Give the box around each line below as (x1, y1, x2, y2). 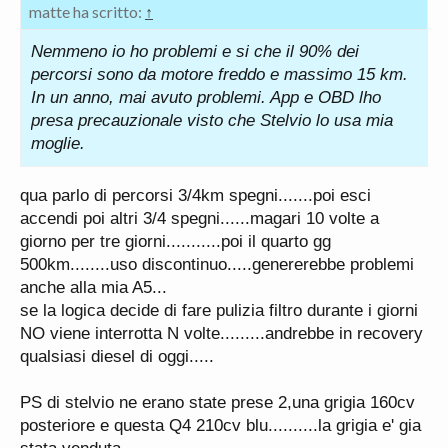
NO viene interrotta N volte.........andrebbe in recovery (20, 323, 423, 343)
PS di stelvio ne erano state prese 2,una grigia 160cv (20, 392, 415, 412)
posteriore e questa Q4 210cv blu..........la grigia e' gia (20, 415, 421, 435)
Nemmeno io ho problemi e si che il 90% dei (31, 41, 359, 61)
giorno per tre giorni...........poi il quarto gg (20, 231, 331, 251)
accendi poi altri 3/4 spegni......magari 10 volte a (20, 208, 379, 228)
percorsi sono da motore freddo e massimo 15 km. (31, 64, 408, 84)
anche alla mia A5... (20, 277, 167, 297)
